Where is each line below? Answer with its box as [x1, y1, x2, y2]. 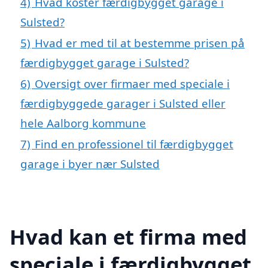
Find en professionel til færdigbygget [35, 136, 233, 152]
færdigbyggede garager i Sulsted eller [20, 96, 226, 111]
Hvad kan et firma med [10, 222, 247, 251]
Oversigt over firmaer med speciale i [35, 76, 230, 92]
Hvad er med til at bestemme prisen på [35, 35, 245, 51]
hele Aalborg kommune [20, 115, 146, 131]
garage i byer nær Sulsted [20, 156, 160, 172]
